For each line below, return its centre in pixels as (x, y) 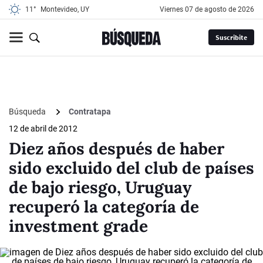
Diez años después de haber (117, 149)
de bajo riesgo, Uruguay (100, 188)
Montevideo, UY (65, 9)
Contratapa (90, 112)
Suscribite (231, 38)
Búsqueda (28, 111)
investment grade (78, 226)
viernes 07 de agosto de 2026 (209, 9)
